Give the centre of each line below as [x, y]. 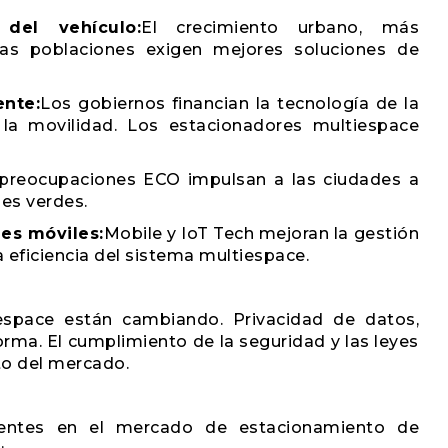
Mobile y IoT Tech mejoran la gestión [261, 233]
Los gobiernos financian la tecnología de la [230, 103]
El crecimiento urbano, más [280, 27]
